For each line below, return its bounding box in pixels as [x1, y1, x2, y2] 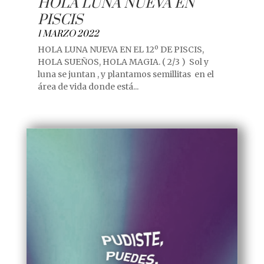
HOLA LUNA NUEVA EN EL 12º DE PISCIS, [37, 44, 204, 55]
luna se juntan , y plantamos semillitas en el [37, 68, 214, 80]
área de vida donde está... [37, 81, 138, 92]
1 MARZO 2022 [37, 28, 99, 39]
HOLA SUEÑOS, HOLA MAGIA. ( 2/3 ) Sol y [37, 56, 209, 67]
